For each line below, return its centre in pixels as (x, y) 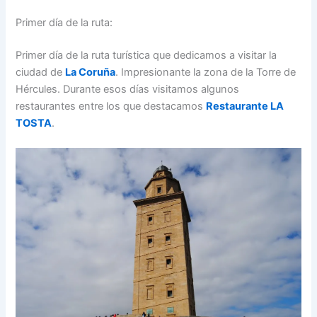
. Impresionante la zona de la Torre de (206, 72)
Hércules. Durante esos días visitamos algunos (128, 89)
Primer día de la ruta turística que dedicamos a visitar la (146, 55)
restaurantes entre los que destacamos (111, 106)
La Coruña (91, 72)
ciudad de (41, 72)
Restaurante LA (245, 106)
